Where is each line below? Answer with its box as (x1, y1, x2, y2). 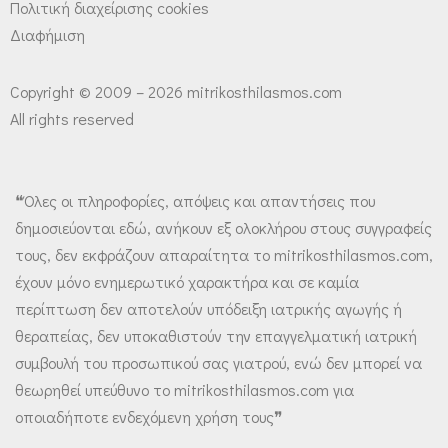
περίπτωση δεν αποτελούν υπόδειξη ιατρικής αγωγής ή (15, 297, 402, 319)
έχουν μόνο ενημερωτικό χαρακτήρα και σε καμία (15, 270, 359, 292)
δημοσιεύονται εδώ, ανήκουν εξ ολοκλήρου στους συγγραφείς (15, 216, 432, 238)
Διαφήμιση (10, 23, 85, 45)
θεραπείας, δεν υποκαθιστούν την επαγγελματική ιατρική (15, 324, 417, 346)
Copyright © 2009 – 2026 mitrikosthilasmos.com (10, 80, 342, 102)
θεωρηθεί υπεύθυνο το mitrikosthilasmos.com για (15, 378, 354, 400)
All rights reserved (10, 107, 134, 129)
